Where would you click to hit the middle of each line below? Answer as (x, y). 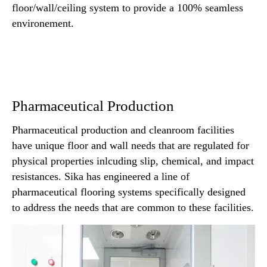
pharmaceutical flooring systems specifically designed (129, 192)
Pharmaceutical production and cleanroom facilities (123, 130)
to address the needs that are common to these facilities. (133, 208)
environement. (43, 23)
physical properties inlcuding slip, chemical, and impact (133, 161)
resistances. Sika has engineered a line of (101, 177)
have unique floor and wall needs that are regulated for (131, 146)
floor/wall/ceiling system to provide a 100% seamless (128, 7)
